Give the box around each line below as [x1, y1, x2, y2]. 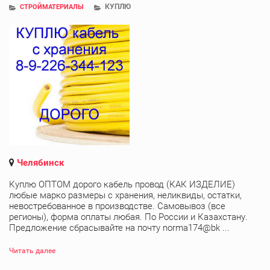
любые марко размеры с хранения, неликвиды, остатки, [9, 189, 242, 201]
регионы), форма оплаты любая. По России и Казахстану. [9, 211, 248, 222]
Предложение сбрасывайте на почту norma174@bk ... [9, 222, 230, 233]
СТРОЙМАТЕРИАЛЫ [20, 2, 84, 11]
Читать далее [9, 246, 55, 255]
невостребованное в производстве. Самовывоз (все [9, 200, 225, 212]
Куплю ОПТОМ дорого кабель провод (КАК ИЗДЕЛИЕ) [9, 178, 235, 190]
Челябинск [17, 157, 64, 168]
